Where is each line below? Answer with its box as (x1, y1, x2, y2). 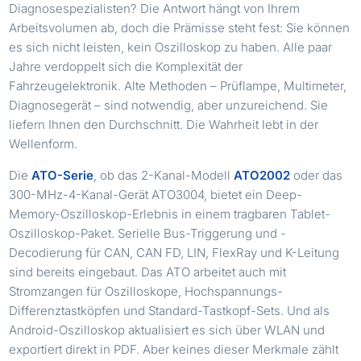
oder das (290, 167, 343, 183)
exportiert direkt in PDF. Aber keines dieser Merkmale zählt (9, 341, 339, 357)
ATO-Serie (31, 167, 94, 183)
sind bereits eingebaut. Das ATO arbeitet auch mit (9, 263, 287, 280)
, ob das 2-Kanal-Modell (93, 167, 234, 183)
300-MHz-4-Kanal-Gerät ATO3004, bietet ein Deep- (9, 186, 303, 202)
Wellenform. (9, 135, 78, 151)
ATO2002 (234, 167, 291, 183)
